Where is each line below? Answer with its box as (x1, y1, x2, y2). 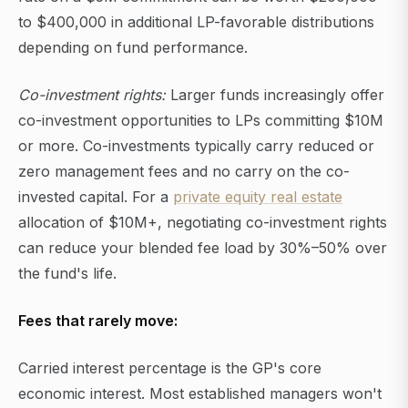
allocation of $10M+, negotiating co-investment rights (18, 213, 387, 232)
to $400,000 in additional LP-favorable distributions (18, 13, 374, 32)
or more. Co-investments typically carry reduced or (18, 137, 374, 156)
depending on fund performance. (18, 38, 248, 57)
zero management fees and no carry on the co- (18, 162, 350, 181)
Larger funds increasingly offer (166, 86, 384, 105)
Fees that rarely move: (18, 311, 178, 331)
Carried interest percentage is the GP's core (18, 359, 321, 378)
